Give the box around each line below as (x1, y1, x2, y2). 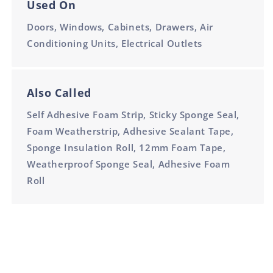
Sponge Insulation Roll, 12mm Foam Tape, (27, 141, 226, 154)
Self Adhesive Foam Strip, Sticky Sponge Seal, (27, 108, 240, 121)
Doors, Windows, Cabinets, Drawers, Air (27, 21, 213, 33)
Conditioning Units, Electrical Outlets (27, 37, 202, 49)
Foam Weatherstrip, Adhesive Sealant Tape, (27, 125, 234, 137)
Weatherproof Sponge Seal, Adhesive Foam (27, 158, 230, 170)
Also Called (27, 85, 91, 100)
